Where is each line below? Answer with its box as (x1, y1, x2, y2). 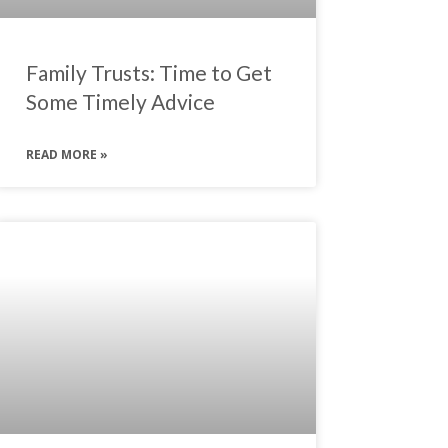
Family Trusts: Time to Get (25, 60, 272, 86)
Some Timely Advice (25, 89, 215, 115)
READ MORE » (25, 146, 108, 164)
